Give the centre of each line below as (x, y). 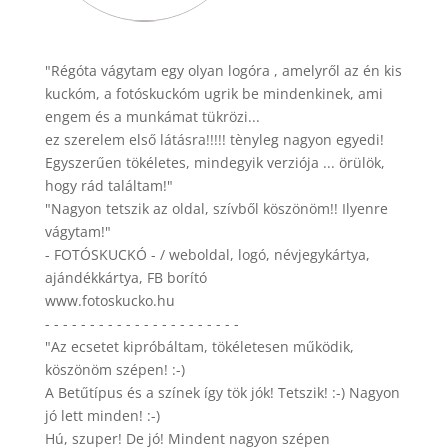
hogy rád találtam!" (108, 185)
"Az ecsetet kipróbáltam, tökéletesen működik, (199, 346)
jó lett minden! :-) (102, 415)
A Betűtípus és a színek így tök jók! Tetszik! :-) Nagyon (222, 392)
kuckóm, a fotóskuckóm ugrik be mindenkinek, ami (213, 93)
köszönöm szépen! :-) (114, 369)
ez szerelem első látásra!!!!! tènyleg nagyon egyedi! (214, 139)
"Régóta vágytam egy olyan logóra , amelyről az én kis (223, 70)
